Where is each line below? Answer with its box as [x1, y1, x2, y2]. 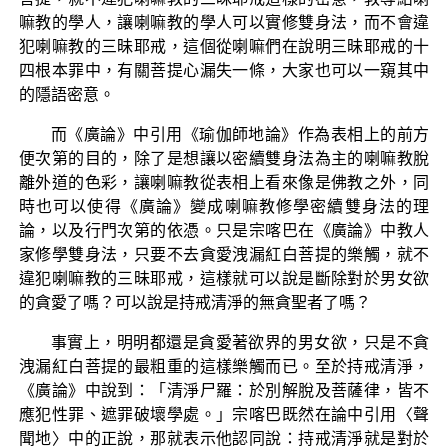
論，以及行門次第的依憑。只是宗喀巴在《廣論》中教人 [18, 221, 430, 239]
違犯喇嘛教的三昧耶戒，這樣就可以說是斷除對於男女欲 [18, 269, 430, 287]
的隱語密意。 [18, 85, 115, 103]
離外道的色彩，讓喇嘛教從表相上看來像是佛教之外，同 [18, 173, 430, 191]
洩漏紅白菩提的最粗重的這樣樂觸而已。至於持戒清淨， [18, 357, 430, 375]
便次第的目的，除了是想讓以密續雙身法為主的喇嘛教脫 [18, 149, 430, 167]
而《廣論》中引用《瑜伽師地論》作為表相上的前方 [50, 125, 430, 143]
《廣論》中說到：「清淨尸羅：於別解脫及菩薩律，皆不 [18, 381, 430, 399]
